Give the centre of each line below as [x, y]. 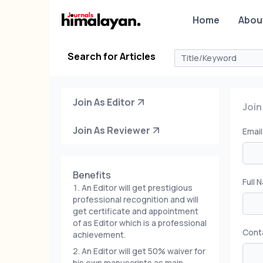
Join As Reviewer [112, 130]
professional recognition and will [136, 199]
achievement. [99, 235]
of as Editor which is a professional [140, 223]
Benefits [92, 175]
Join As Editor [104, 102]
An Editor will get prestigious [137, 188]
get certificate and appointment [136, 211]
